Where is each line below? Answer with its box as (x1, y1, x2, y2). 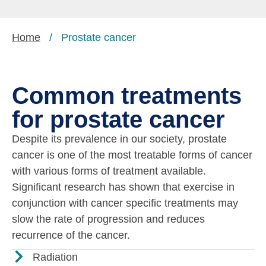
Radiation (33, 251, 78, 263)
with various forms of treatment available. (12, 164, 206, 177)
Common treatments (12, 82, 242, 109)
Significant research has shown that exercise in (12, 180, 235, 193)
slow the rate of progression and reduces (12, 213, 205, 225)
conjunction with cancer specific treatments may (12, 197, 238, 209)
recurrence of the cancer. (12, 229, 130, 241)
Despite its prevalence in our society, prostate (12, 132, 227, 145)
